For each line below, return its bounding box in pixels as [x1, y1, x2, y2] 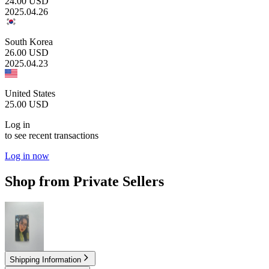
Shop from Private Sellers [5, 173, 164, 189]
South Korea [5, 36, 53, 47]
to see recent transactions [5, 130, 98, 141]
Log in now [5, 150, 49, 161]
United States [5, 88, 55, 98]
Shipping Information [10, 255, 81, 264]
